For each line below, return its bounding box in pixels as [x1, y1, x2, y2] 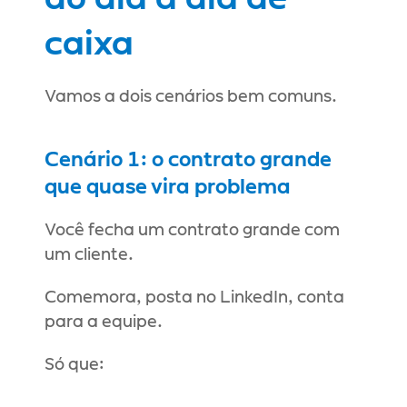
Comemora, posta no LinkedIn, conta [45, 290, 344, 306]
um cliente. [45, 247, 134, 263]
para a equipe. [45, 314, 163, 331]
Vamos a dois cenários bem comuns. [45, 89, 337, 105]
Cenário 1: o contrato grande [45, 150, 332, 170]
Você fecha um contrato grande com [45, 223, 340, 239]
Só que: [45, 357, 104, 373]
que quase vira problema [45, 177, 291, 197]
